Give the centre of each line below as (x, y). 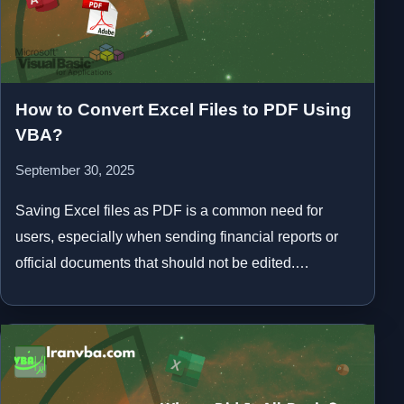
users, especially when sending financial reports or (177, 236)
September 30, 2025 (75, 170)
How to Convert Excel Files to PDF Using (184, 109)
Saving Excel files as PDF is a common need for (169, 210)
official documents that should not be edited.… (162, 262)
